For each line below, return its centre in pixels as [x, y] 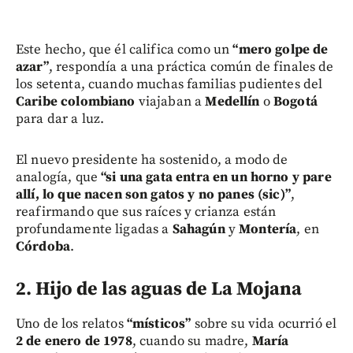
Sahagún [199, 229]
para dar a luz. [60, 119]
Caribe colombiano [76, 101]
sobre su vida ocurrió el [264, 323]
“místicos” [159, 323]
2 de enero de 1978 [74, 341]
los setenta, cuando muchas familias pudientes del [169, 84]
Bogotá [295, 101]
